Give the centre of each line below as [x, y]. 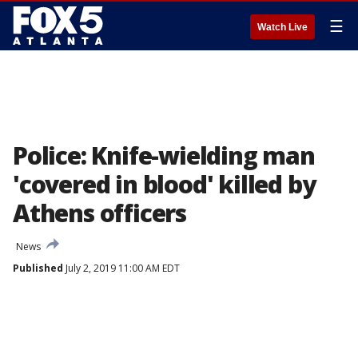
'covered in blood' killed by [164, 184]
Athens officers [100, 213]
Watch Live [282, 27]
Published [38, 268]
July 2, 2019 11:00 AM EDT [121, 268]
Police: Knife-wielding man [164, 155]
